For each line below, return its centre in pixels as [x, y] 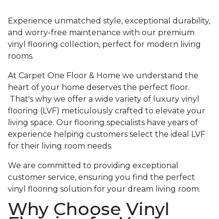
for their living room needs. [60, 146]
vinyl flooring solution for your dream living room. [104, 189]
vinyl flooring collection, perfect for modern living [104, 44]
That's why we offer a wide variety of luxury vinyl [104, 99]
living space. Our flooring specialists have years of [103, 123]
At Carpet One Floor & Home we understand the [103, 76]
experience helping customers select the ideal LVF [107, 134]
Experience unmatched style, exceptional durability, [109, 21]
